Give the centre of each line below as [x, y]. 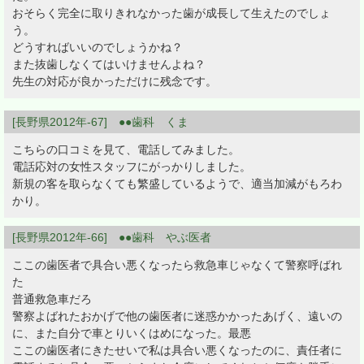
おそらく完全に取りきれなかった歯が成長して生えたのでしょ [171, 13]
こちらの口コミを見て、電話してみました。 [126, 150]
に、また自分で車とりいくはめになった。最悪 [132, 334]
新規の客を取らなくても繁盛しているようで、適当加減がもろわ [177, 184]
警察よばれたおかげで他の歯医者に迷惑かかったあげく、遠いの [177, 316]
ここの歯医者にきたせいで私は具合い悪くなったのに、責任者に [177, 351]
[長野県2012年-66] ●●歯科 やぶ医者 [112, 238]
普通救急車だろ [52, 299]
